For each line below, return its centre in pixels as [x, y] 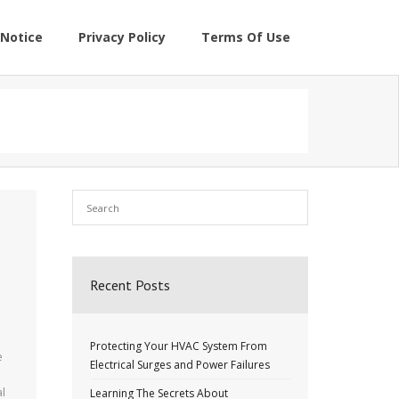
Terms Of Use [246, 37]
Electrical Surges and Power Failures [180, 365]
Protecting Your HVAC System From [179, 346]
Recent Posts [130, 285]
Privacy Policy [122, 37]
